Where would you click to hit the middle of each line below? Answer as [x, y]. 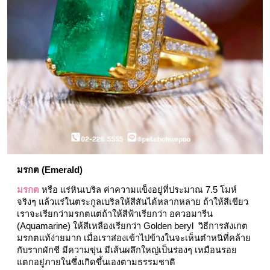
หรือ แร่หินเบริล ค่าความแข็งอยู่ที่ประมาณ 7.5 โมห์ [138, 190]
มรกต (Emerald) [51, 170]
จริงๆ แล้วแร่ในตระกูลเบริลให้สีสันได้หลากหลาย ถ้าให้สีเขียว [133, 202]
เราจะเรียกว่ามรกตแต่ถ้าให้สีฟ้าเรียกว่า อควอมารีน [115, 214]
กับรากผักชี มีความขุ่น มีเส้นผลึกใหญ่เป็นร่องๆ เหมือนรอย [127, 250]
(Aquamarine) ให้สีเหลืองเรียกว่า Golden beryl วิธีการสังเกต [132, 226]
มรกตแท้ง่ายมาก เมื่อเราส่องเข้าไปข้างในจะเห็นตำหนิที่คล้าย [134, 238]
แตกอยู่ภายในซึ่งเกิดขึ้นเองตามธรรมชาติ [99, 262]
